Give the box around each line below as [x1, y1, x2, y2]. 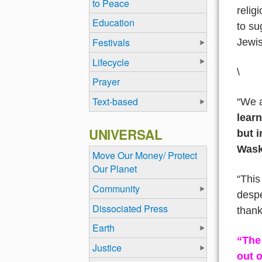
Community [92, 181, 140, 195]
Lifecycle [92, 55, 129, 69]
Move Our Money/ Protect [92, 149, 197, 163]
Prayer [92, 75, 120, 89]
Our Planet [92, 162, 137, 176]
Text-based [92, 94, 138, 108]
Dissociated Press [92, 201, 168, 215]
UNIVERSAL [89, 125, 163, 144]
